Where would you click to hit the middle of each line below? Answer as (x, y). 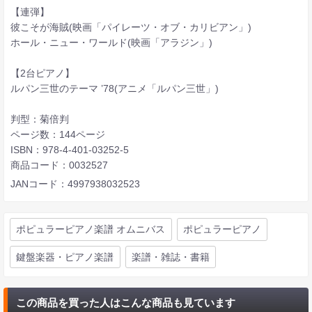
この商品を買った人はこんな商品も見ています (126, 302)
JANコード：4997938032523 (75, 184)
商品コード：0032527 (59, 165)
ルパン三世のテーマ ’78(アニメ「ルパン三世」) (114, 88)
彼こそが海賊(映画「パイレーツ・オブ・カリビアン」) (131, 27)
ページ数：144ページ (57, 134)
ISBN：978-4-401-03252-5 (69, 149)
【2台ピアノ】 (42, 73)
